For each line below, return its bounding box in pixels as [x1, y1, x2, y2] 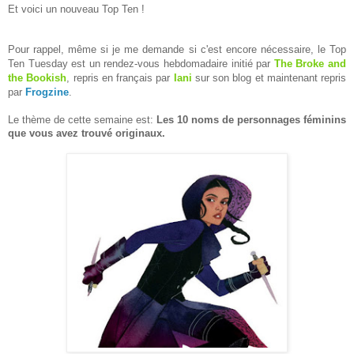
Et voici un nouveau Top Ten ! [8, 2, 145, 15]
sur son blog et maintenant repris [191, 71, 346, 84]
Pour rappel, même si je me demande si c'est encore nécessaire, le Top [8, 43, 346, 55]
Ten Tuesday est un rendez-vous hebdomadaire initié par [8, 57, 274, 70]
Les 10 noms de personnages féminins [156, 113, 346, 126]
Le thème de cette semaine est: [8, 113, 156, 126]
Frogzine [25, 85, 69, 98]
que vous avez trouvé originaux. [8, 126, 165, 139]
